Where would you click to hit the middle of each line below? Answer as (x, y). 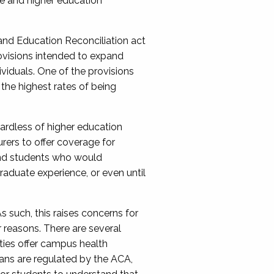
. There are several (80, 228)
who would (77, 157)
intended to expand (79, 56)
